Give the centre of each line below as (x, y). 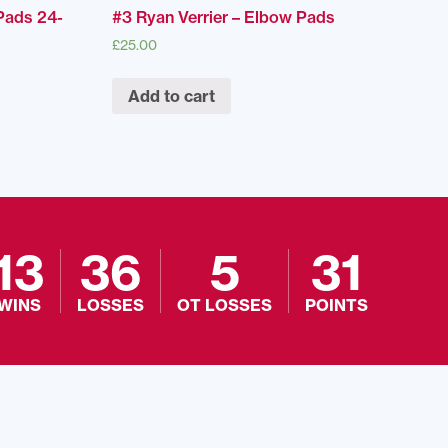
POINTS (336, 304)
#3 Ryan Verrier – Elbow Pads (224, 17)
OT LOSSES (224, 304)
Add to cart (172, 95)
